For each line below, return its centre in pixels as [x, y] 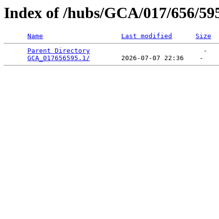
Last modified [147, 36]
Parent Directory [59, 51]
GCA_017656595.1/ [59, 58]
